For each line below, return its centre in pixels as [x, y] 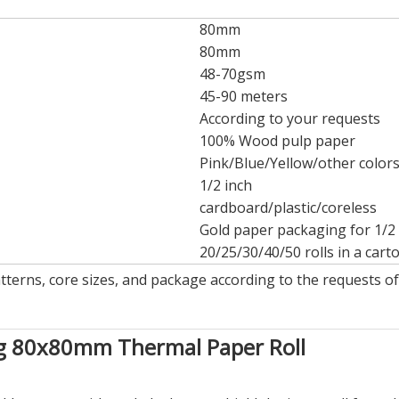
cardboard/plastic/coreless [288, 207]
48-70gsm [232, 73]
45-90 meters [244, 96]
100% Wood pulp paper [277, 140]
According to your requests [290, 118]
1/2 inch [226, 185]
